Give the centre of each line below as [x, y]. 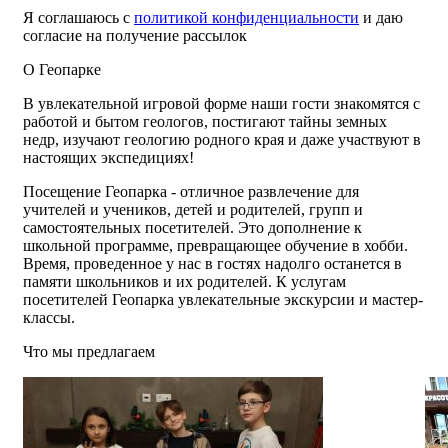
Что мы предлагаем [89, 351]
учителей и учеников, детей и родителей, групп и [193, 209]
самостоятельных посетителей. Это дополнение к [192, 227]
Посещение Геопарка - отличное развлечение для [191, 191]
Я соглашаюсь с [78, 17]
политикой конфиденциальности [246, 17]
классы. [49, 317]
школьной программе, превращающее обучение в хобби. [215, 245]
